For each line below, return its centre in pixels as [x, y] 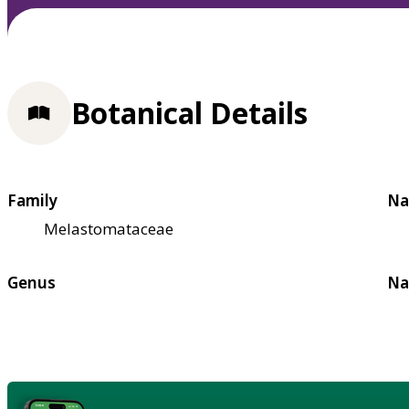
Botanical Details [189, 113]
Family [32, 200]
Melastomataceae [109, 228]
